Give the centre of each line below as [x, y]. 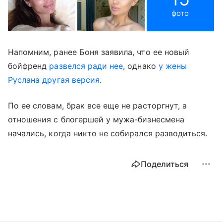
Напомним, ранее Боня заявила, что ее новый [99, 52]
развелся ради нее [86, 66]
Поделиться [165, 164]
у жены [172, 66]
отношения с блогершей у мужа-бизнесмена [96, 119]
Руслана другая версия [54, 80]
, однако [141, 66]
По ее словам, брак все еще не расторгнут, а [98, 105]
